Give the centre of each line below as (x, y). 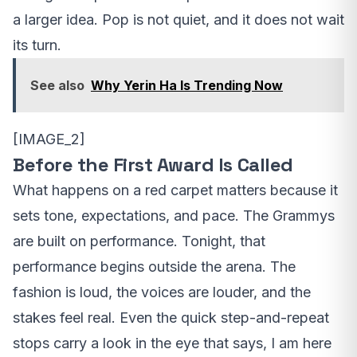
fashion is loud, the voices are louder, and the (162, 292)
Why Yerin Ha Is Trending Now (187, 85)
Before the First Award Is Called (153, 165)
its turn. (37, 45)
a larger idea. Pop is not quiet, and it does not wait (178, 20)
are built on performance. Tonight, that (139, 241)
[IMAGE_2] (49, 139)
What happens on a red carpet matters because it (175, 190)
